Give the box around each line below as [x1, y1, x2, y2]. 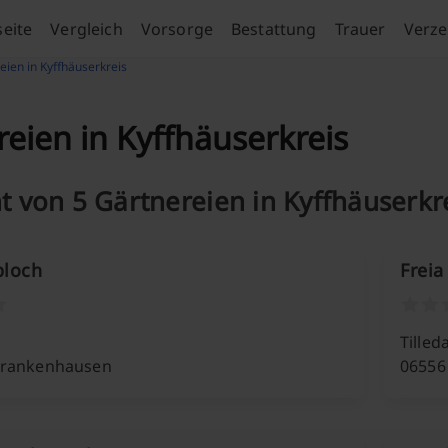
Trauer [334, 17, 386, 40]
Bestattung [231, 17, 317, 40]
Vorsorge [140, 17, 213, 40]
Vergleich [50, 17, 123, 40]
